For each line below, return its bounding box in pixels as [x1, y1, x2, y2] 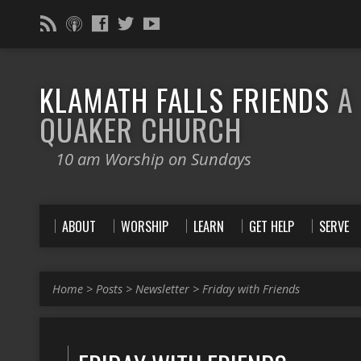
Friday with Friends [202, 281, 300, 297]
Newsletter [135, 281, 189, 297]
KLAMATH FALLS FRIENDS [39, 77, 338, 122]
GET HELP [249, 217, 294, 236]
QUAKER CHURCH [39, 106, 242, 151]
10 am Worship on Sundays [56, 147, 251, 170]
